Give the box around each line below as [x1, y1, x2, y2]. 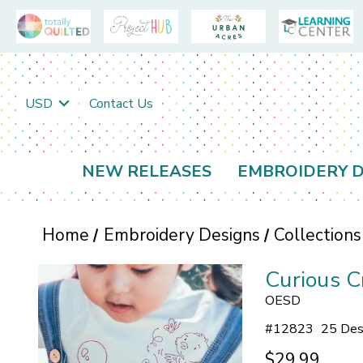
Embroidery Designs [103, 224, 260, 247]
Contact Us [88, 94, 153, 113]
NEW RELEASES [82, 160, 211, 183]
